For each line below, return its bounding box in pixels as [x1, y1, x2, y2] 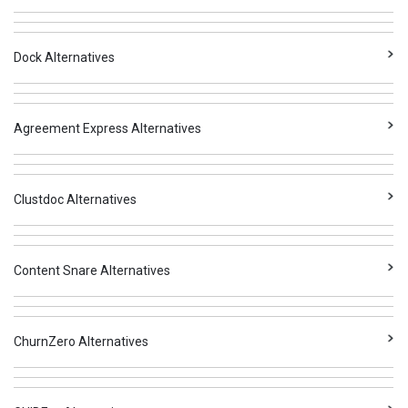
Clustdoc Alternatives [14, 192, 138, 207]
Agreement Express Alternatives [14, 121, 202, 136]
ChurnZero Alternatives [14, 334, 149, 349]
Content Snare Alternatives [14, 263, 171, 278]
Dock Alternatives [14, 50, 116, 65]
